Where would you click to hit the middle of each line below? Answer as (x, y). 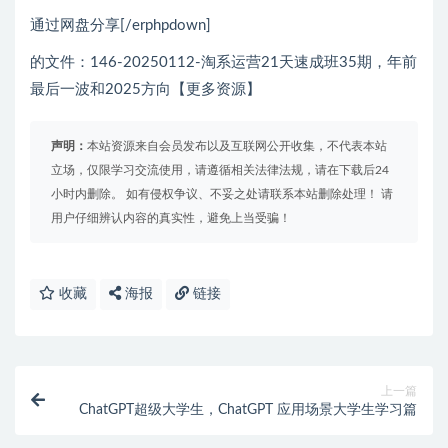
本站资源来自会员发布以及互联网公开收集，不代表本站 (237, 146)
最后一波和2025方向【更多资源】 (145, 90)
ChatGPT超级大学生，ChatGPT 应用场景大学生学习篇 (248, 410)
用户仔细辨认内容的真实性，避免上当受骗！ (171, 218)
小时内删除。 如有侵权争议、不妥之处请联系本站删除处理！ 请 (222, 194)
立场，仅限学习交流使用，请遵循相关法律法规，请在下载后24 (220, 170)
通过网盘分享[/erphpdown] (120, 26)
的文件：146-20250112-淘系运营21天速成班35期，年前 (223, 63)
